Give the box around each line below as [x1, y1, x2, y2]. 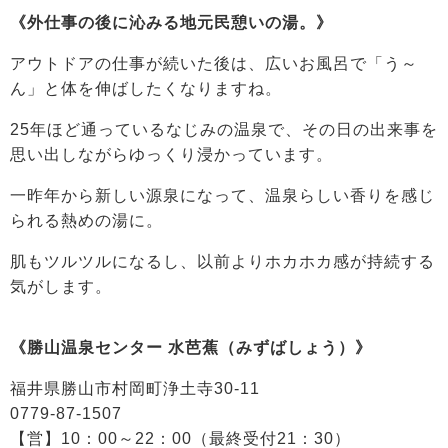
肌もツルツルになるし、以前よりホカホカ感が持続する [10, 252, 435, 270]
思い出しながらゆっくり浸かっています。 [10, 145, 333, 163]
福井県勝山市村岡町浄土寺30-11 [10, 379, 260, 397]
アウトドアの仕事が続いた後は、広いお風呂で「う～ [10, 54, 418, 72]
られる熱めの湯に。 [10, 211, 163, 229]
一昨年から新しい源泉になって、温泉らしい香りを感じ [10, 186, 435, 204]
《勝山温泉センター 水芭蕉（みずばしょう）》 [10, 338, 372, 356]
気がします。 [10, 277, 112, 295]
